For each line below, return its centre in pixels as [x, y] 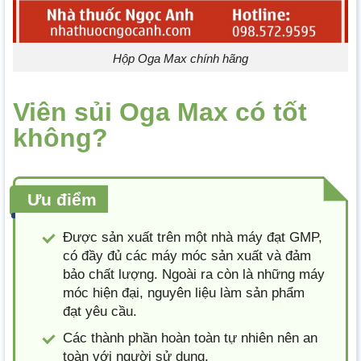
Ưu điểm [62, 200]
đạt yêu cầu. [100, 312]
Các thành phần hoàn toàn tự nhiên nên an [190, 338]
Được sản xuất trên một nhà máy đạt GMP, [193, 238]
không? [60, 138]
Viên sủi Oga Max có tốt [160, 112]
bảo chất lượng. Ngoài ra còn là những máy [194, 275]
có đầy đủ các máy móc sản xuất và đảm [187, 256]
